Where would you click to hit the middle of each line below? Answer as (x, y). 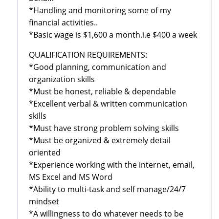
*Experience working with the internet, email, (112, 164)
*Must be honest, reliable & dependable (102, 91)
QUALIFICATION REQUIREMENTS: (88, 55)
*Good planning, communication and (98, 67)
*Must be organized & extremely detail (100, 140)
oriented (45, 152)
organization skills (62, 79)
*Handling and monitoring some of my (100, 10)
